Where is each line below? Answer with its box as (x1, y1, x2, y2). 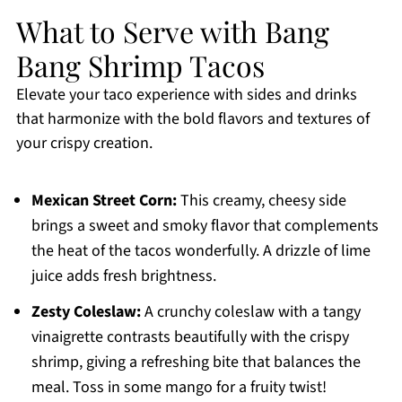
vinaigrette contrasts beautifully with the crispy (31, 326, 349, 349)
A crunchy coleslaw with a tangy (140, 301, 361, 324)
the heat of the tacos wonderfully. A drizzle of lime (31, 240, 371, 263)
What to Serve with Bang (15, 12, 329, 51)
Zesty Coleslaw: (31, 301, 141, 324)
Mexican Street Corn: (31, 189, 177, 213)
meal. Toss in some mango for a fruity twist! (31, 376, 327, 399)
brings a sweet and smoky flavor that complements (31, 214, 379, 238)
